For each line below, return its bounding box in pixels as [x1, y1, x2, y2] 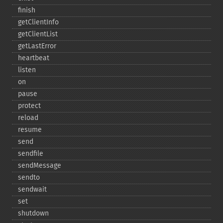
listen [18, 66, 36, 74]
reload [18, 113, 38, 122]
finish [18, 6, 35, 14]
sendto [18, 173, 40, 182]
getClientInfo [18, 18, 59, 26]
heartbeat [18, 54, 49, 62]
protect [18, 102, 41, 110]
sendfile [18, 149, 43, 158]
